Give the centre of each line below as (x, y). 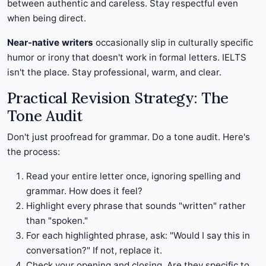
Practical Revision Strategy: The (118, 98)
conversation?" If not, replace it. (94, 251)
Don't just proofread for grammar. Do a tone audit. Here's (129, 137)
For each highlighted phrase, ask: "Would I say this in (138, 236)
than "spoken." (57, 221)
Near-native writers (50, 43)
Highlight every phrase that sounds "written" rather (136, 206)
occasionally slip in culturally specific (173, 43)
